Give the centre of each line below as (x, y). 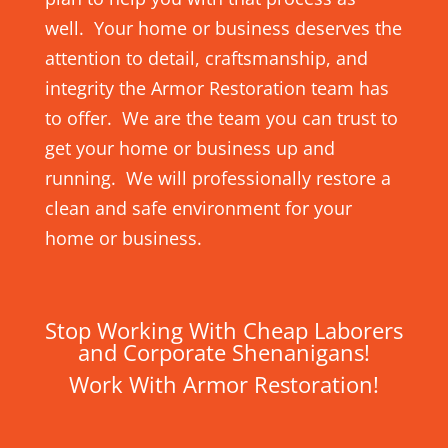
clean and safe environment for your (198, 208)
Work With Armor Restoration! (223, 384)
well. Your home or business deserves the (223, 28)
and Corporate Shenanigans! (223, 352)
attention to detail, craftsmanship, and (206, 58)
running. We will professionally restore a (217, 178)
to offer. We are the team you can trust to (221, 118)
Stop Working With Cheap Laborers (223, 330)
